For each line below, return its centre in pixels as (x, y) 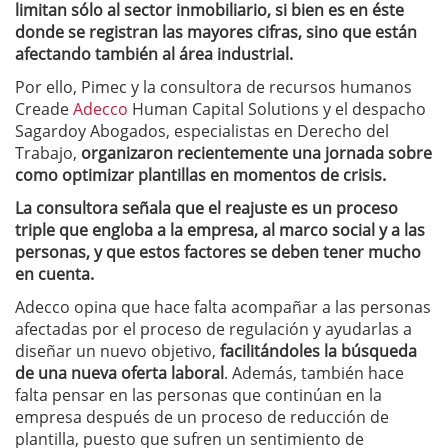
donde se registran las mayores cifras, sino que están (216, 31)
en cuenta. (54, 273)
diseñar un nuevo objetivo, (117, 350)
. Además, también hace (314, 372)
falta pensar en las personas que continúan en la (198, 394)
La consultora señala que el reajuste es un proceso (206, 207)
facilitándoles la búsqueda (318, 350)
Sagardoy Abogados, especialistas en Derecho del (202, 130)
